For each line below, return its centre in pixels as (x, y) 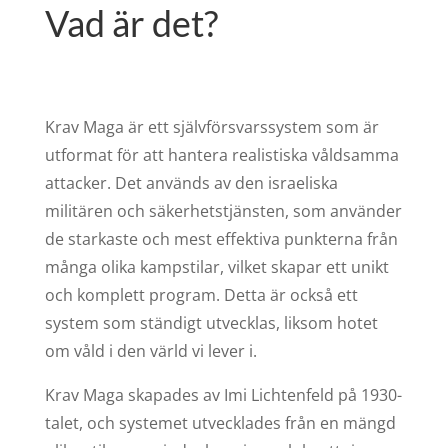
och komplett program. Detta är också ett (201, 294)
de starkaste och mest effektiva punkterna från (221, 238)
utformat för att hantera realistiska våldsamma (221, 154)
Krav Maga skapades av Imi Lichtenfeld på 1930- (223, 394)
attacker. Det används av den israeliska (191, 182)
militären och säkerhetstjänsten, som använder (223, 210)
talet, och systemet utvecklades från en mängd (220, 422)
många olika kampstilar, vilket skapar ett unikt (216, 266)
